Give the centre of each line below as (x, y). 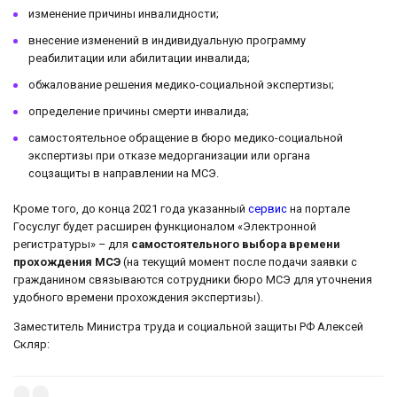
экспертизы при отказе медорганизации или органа (169, 156)
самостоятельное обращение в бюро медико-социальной (186, 138)
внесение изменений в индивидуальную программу (167, 41)
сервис (268, 209)
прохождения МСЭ (67, 262)
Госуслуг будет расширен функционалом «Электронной (165, 227)
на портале (319, 209)
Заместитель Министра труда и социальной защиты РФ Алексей (188, 327)
